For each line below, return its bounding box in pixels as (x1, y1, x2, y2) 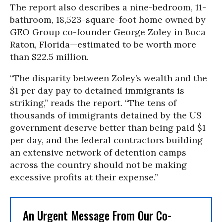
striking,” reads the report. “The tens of (10, 97, 176, 109)
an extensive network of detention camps (10, 147, 186, 158)
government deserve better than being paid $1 (10, 122, 206, 133)
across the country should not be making (10, 159, 187, 170)
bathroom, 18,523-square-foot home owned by (10, 14, 206, 25)
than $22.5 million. (10, 51, 89, 62)
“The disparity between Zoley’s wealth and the (10, 72, 207, 84)
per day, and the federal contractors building (10, 134, 203, 146)
